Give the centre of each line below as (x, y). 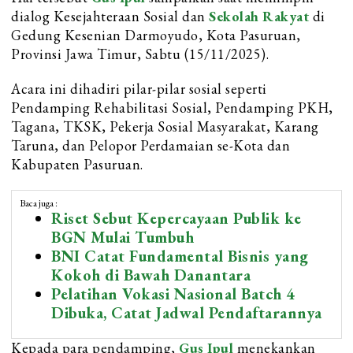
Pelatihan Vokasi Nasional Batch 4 (173, 294)
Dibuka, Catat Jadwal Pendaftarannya (187, 313)
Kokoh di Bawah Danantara (151, 275)
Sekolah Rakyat (259, 17)
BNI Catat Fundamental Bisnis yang (180, 256)
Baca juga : (39, 204)
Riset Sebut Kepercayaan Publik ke (176, 219)
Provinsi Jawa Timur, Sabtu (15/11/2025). (140, 54)
